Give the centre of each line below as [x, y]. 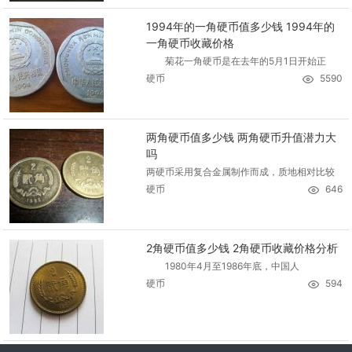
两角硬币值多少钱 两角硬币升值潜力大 [242, 137]
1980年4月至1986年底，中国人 [223, 266]
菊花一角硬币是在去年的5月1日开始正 [236, 61]
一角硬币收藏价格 [191, 43]
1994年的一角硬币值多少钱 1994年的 [241, 27]
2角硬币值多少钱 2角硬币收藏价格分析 [242, 248]
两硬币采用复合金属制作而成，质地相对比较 [241, 172]
